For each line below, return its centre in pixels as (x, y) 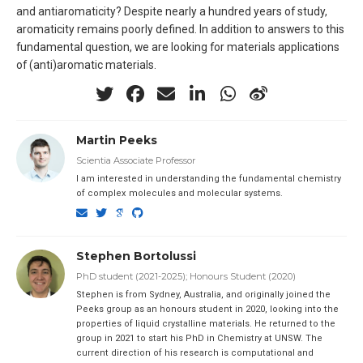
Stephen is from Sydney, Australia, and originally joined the (203, 295)
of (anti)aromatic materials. (86, 65)
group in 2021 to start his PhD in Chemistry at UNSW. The (199, 339)
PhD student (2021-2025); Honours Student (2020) (186, 277)
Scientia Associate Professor (136, 161)
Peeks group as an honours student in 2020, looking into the (207, 310)
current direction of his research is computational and (194, 353)
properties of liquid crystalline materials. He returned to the (205, 324)
